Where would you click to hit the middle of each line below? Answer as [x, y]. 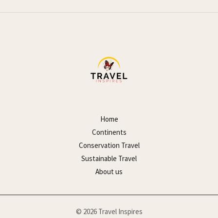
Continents [109, 132]
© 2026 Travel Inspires [109, 212]
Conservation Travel [109, 145]
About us [109, 172]
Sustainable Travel [109, 159]
